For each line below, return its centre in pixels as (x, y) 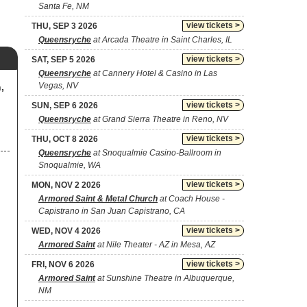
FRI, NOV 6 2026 (63, 265)
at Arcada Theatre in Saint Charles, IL (162, 40)
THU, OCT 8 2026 (65, 139)
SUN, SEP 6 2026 (65, 106)
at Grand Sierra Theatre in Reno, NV (160, 119)
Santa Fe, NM (64, 6)
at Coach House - (191, 199)
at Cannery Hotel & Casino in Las (154, 73)
